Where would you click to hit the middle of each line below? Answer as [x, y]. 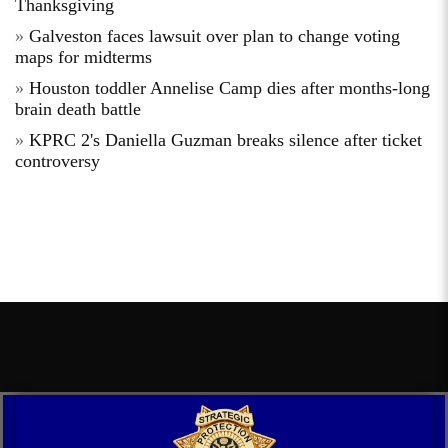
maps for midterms [83, 56]
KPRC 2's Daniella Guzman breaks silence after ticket [225, 139]
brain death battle [78, 108]
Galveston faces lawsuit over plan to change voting [214, 35]
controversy [57, 160]
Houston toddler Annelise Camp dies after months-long [229, 87]
